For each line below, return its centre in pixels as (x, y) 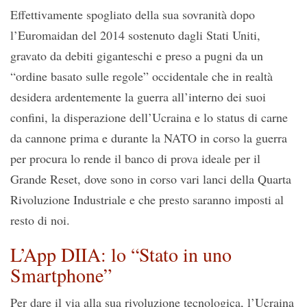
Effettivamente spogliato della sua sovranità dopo (133, 15)
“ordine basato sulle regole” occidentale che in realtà (142, 76)
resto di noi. (40, 220)
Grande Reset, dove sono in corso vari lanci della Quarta (151, 179)
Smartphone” (61, 275)
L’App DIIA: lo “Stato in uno (121, 255)
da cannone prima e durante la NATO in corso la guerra (149, 138)
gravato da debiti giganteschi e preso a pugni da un (137, 56)
